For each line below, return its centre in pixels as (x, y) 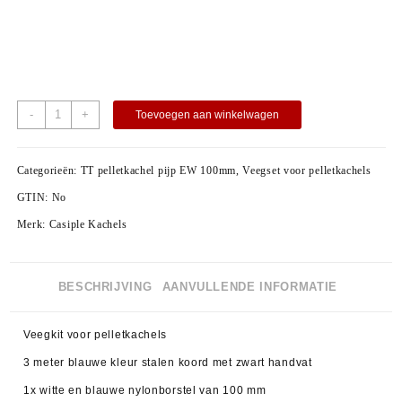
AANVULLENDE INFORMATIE (249, 286)
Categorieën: (48, 170)
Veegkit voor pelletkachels (96, 335)
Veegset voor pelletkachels (307, 170)
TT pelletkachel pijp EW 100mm (158, 170)
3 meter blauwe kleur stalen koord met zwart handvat (168, 363)
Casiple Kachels (88, 224)
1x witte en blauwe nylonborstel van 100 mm (145, 390)
